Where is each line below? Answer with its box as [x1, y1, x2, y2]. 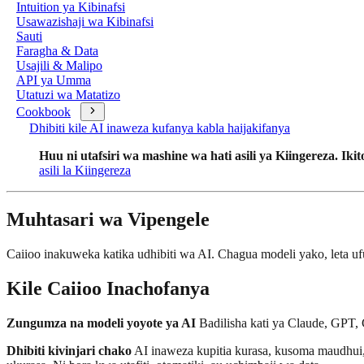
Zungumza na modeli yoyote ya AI [6, 315, 196, 330]
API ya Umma [16, 73, 91, 87]
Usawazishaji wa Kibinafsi [16, 15, 154, 28]
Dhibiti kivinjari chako [6, 343, 132, 357]
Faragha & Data [16, 44, 98, 58]
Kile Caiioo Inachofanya [6, 277, 210, 299]
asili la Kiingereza [39, 163, 131, 177]
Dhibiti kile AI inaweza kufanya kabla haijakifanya [29, 121, 290, 135]
